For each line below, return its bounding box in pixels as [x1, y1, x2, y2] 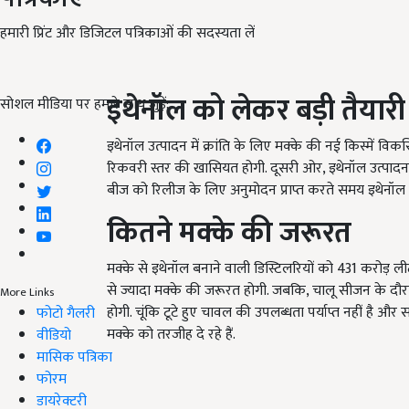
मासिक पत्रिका [37, 344, 112, 370]
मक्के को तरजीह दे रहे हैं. [107, 322, 236, 348]
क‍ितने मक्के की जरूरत [107, 209, 358, 258]
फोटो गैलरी [37, 300, 95, 326]
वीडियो [37, 322, 71, 348]
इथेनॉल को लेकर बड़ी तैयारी [107, 87, 405, 136]
